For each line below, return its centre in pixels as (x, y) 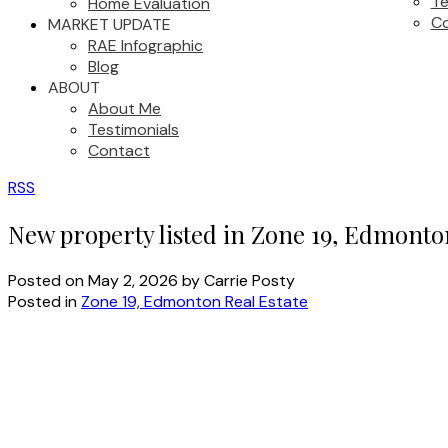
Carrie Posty (249, 280)
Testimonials (133, 129)
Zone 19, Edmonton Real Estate (194, 301)
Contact (119, 150)
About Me (124, 108)
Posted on (48, 280)
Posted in (42, 301)
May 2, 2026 (133, 280)
